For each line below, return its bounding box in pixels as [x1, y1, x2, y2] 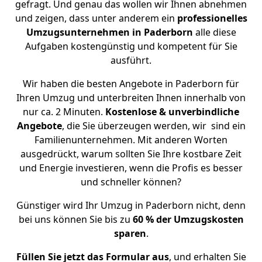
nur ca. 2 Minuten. [23, 105, 105, 118]
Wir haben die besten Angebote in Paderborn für [23, 77, 239, 90]
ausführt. [111, 54, 151, 67]
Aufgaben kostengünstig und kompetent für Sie [25, 40, 237, 53]
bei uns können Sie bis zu [18, 213, 133, 226]
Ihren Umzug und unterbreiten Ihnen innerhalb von [16, 91, 246, 104]
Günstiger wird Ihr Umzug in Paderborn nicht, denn [16, 199, 246, 212]
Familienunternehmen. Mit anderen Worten [35, 133, 227, 146]
